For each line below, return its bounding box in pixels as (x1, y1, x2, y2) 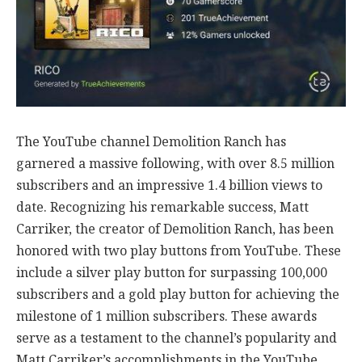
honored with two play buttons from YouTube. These (16, 240, 341, 263)
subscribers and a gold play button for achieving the (16, 284, 339, 306)
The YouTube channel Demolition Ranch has (16, 131, 286, 154)
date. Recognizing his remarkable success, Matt (16, 196, 309, 219)
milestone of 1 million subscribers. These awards (16, 305, 317, 328)
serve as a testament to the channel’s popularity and (16, 327, 337, 350)
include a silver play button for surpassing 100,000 (16, 262, 327, 284)
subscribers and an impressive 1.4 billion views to (16, 175, 322, 197)
